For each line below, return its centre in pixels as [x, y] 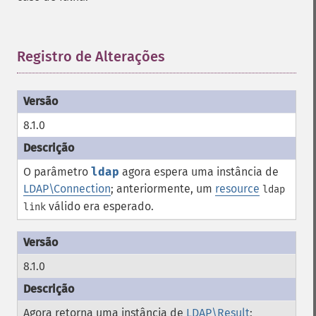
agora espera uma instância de [199, 172]
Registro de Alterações [91, 56]
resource [237, 189]
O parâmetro [57, 172]
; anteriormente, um [163, 189]
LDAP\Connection [67, 189]
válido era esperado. [100, 206]
